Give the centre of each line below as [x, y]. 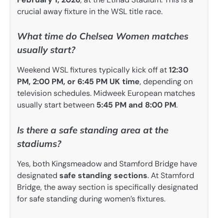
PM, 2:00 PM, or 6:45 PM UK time [78, 82]
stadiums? [39, 143]
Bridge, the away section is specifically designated [108, 187]
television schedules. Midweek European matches [106, 93]
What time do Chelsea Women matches [103, 36]
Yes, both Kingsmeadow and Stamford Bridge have [107, 163]
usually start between [57, 105]
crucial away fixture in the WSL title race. [90, 12]
